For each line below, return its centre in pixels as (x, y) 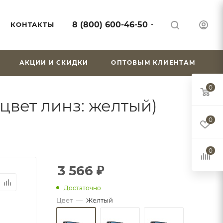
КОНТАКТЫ (32, 24)
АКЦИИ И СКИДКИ (54, 62)
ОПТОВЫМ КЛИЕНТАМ (154, 62)
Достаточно (82, 188)
